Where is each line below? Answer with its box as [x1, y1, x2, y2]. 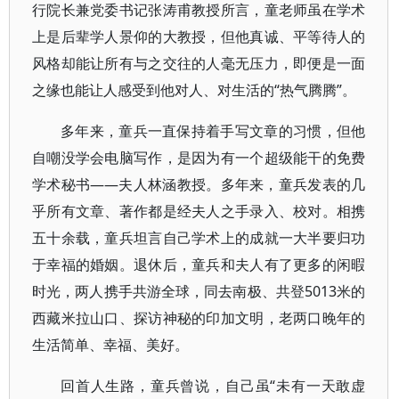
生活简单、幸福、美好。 [32, 335, 189, 354]
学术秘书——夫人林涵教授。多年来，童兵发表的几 [32, 175, 366, 194]
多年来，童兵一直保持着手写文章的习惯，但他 [61, 121, 366, 141]
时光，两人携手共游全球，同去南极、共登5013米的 [32, 281, 366, 301]
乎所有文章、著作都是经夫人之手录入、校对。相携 [32, 201, 366, 221]
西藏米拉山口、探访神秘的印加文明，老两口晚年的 [32, 308, 366, 328]
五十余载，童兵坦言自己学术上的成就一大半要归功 [32, 228, 366, 248]
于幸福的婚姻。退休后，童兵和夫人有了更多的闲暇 [32, 255, 366, 274]
